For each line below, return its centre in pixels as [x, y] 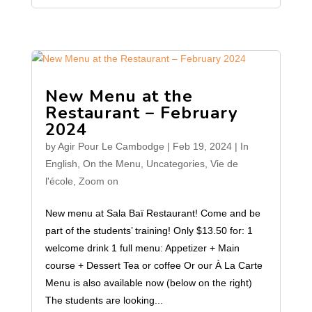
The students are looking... [104, 300]
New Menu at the [119, 96]
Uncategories [175, 164]
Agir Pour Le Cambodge [111, 146]
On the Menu [111, 164]
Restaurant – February [141, 113]
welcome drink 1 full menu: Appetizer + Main [142, 248]
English [61, 164]
